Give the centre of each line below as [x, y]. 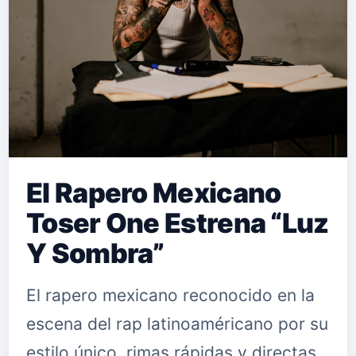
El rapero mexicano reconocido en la [170, 295]
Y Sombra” [95, 253]
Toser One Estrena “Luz [178, 223]
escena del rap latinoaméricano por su [177, 324]
